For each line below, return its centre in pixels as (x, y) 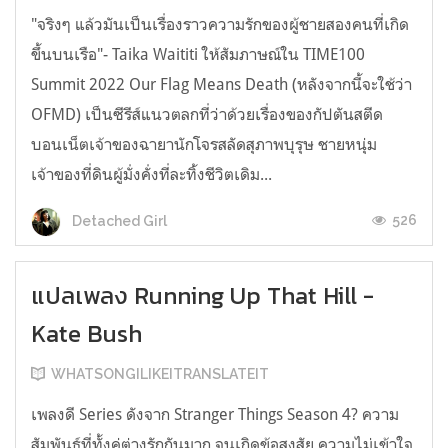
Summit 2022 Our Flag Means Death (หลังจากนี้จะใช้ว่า (221, 84)
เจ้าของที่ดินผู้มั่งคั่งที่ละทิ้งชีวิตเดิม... (151, 174)
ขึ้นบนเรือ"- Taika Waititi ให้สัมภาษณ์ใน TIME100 (198, 54)
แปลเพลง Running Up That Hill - (202, 296)
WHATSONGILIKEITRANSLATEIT (160, 374)
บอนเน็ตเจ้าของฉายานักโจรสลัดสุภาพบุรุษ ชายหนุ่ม (204, 144)
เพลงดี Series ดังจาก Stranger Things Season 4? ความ (215, 414)
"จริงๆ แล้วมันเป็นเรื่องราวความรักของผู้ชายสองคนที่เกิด (220, 24)
